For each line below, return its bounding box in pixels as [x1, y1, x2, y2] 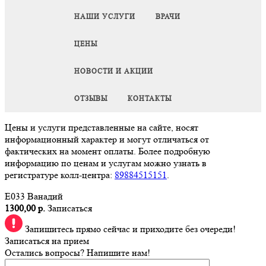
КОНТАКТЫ [128, 94, 172, 103]
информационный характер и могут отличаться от [5, 134, 209, 145]
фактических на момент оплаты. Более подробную [5, 145, 210, 157]
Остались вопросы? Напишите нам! [5, 247, 150, 259]
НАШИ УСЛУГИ [74, 12, 135, 21]
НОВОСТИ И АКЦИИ [74, 66, 153, 76]
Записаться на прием [5, 235, 89, 247]
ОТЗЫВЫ [74, 94, 107, 103]
